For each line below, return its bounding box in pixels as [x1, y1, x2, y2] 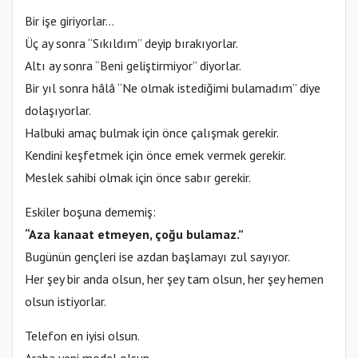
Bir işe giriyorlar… [25, 12, 114, 29]
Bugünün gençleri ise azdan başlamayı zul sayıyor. [25, 248, 290, 265]
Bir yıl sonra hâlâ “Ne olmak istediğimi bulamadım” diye [25, 79, 320, 96]
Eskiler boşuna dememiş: [25, 203, 156, 220]
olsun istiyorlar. [25, 292, 106, 309]
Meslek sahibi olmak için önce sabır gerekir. [25, 169, 251, 185]
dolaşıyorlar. [25, 101, 91, 118]
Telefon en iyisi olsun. [25, 327, 140, 344]
